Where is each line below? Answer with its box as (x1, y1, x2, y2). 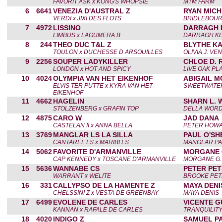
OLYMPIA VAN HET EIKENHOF (53, 74, 153, 82)
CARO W (53, 114, 82, 122)
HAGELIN (53, 97, 84, 105)
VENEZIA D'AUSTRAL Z (53, 7, 130, 15)
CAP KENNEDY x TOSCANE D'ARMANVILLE (53, 156, 176, 163)
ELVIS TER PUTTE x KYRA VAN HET (53, 82, 153, 89)
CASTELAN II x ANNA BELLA (53, 122, 132, 129)
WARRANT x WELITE (53, 172, 111, 179)
